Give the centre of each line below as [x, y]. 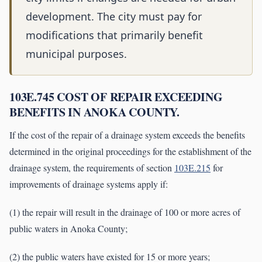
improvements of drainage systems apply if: [89, 184]
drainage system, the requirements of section [92, 168]
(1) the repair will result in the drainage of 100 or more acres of [125, 212]
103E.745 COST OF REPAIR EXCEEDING [116, 97]
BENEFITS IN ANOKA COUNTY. [94, 112]
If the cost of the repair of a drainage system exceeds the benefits [127, 135]
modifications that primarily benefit [114, 35]
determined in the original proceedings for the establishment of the [130, 151]
